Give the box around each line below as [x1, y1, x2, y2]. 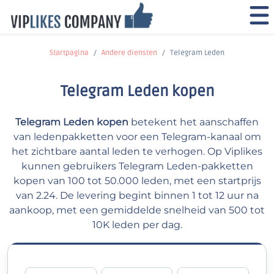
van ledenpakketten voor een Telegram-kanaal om [13, 131, 261, 143]
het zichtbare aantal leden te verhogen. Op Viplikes [12, 146, 262, 157]
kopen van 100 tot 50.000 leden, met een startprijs [13, 175, 261, 187]
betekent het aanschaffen [128, 116, 259, 128]
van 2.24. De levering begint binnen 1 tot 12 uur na [15, 190, 259, 201]
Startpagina [50, 48, 89, 57]
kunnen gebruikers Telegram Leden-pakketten [21, 160, 253, 172]
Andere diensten [102, 48, 157, 57]
